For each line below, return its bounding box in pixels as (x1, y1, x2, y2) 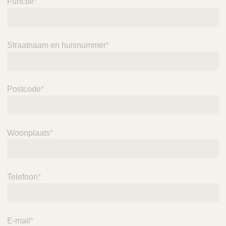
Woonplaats (7, 129, 50, 138)
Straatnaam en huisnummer (7, 41, 106, 50)
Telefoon (7, 173, 38, 182)
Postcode (7, 85, 41, 94)
